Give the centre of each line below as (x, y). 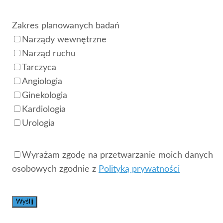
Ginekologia (45, 95)
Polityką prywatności (139, 169)
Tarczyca (39, 67)
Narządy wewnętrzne (64, 40)
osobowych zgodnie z (55, 169)
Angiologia (42, 81)
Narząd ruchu (49, 54)
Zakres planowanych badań (66, 26)
